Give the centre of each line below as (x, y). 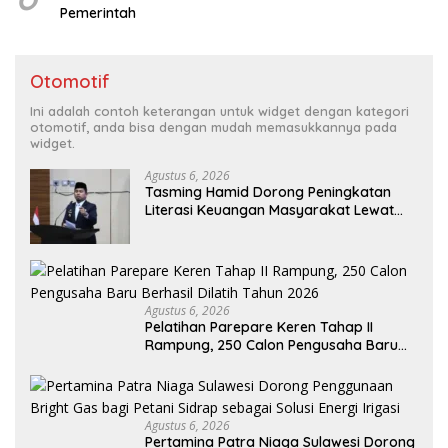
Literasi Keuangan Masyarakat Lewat (269, 210)
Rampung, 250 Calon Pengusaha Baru (271, 345)
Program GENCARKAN (218, 228)
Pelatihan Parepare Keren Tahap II (259, 327)
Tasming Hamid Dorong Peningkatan (268, 192)
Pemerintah (98, 13)
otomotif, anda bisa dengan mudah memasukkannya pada (213, 127)
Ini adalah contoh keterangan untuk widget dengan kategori (219, 111)
